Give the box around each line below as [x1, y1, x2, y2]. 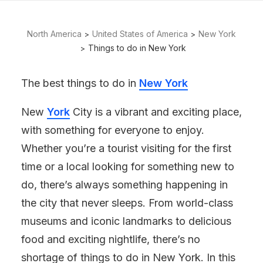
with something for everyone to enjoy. [21, 124, 204, 136]
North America [27, 29, 82, 39]
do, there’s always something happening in [21, 178, 228, 191]
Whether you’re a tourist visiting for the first [21, 142, 231, 154]
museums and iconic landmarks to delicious [21, 215, 231, 227]
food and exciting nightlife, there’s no [21, 233, 200, 245]
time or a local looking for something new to [21, 160, 234, 173]
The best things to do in [21, 77, 139, 89]
